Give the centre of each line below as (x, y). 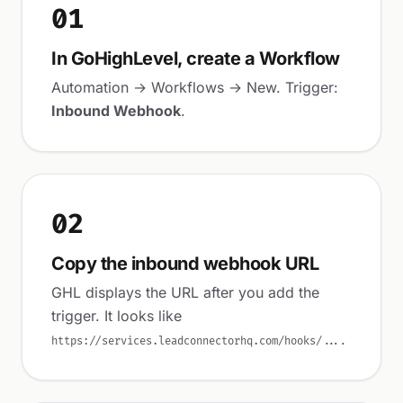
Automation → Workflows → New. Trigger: (195, 87)
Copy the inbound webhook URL (185, 264)
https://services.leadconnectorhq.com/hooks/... (196, 341)
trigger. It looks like (116, 316)
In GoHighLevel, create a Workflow (196, 58)
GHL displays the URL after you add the (185, 292)
